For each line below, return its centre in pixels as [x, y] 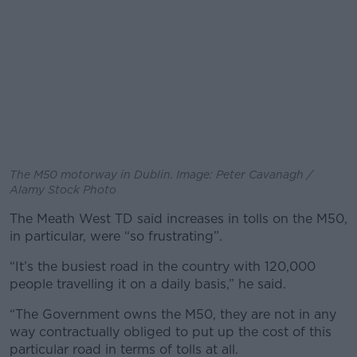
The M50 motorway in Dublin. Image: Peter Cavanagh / [161, 175]
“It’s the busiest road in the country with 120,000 [163, 267]
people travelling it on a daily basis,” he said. [148, 284]
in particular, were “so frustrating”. [116, 236]
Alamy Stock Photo [63, 190]
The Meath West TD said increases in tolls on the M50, [178, 219]
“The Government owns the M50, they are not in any [173, 314]
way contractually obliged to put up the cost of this [171, 332]
